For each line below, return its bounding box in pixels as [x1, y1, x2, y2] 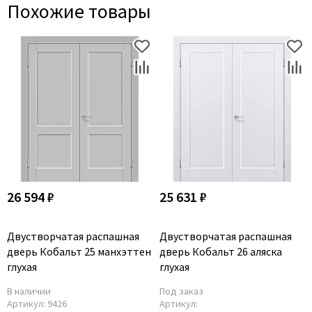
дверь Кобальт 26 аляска [159, 244, 282, 258]
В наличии [7, 284, 51, 297]
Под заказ [159, 284, 203, 297]
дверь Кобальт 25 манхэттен [7, 244, 151, 258]
